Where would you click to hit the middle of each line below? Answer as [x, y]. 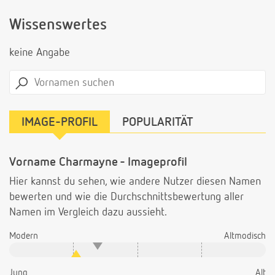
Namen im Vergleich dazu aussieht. [88, 213]
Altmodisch [245, 236]
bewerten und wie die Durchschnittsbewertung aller [126, 197]
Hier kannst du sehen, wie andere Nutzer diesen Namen [135, 182]
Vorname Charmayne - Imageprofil [98, 162]
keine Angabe [40, 53]
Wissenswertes [58, 26]
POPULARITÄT [158, 122]
